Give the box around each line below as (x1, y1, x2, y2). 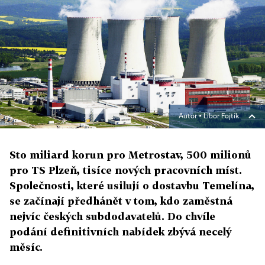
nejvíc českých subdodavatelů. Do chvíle (9, 210, 215, 222)
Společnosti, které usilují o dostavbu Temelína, (9, 179, 254, 192)
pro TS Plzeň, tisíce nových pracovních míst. (9, 164, 242, 176)
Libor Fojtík (203, 113, 239, 120)
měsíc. (9, 241, 43, 253)
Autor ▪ (179, 113, 203, 120)
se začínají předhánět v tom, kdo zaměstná (9, 195, 232, 207)
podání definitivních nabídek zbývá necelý (9, 225, 231, 238)
